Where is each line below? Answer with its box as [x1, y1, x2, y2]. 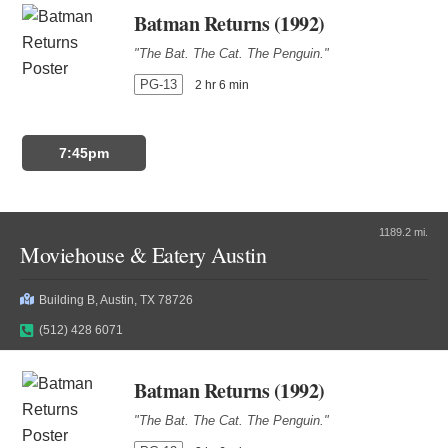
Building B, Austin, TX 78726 [39, 293, 193, 307]
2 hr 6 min [195, 78, 250, 92]
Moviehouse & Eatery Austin [20, 240, 266, 269]
